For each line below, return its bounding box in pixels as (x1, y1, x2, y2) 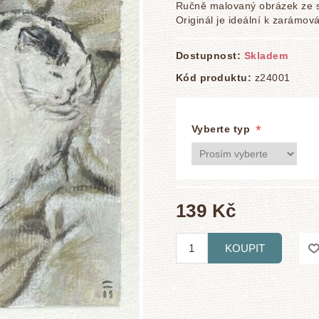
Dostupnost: (175, 50, 241, 61)
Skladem (244, 50, 288, 61)
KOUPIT (224, 241, 265, 254)
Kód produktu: (175, 72, 252, 83)
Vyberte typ (191, 123, 253, 135)
